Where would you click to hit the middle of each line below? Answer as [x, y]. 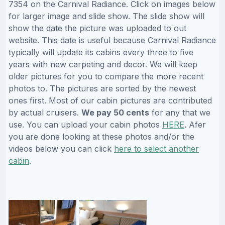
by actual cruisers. [45, 112]
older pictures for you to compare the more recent [106, 76]
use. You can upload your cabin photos [85, 124]
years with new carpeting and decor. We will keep [103, 64]
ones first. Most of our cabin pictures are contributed [110, 100]
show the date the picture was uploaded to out [97, 28]
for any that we [180, 112]
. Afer [195, 124]
